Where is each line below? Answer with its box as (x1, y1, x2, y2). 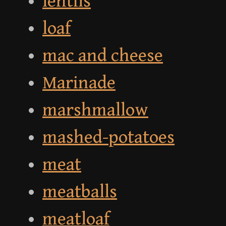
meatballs (42, 182, 117, 203)
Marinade (42, 73, 116, 94)
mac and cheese (42, 45, 163, 67)
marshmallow (42, 100, 148, 121)
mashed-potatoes (42, 127, 175, 148)
